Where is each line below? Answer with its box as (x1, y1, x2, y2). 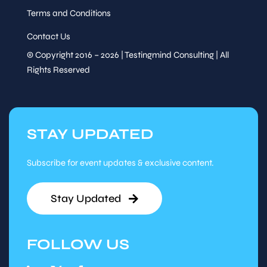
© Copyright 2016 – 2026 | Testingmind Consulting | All (26, 49, 229, 61)
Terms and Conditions (26, 8, 111, 19)
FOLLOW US (26, 235, 129, 254)
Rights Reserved (26, 64, 90, 76)
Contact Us (26, 31, 70, 42)
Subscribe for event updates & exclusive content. (26, 157, 214, 169)
